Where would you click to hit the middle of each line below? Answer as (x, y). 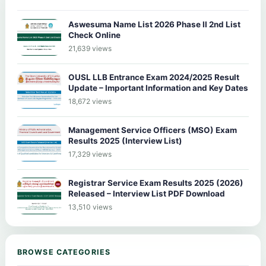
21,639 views (90, 48)
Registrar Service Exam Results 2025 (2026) (156, 183)
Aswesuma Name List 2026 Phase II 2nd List (154, 24)
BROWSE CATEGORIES (64, 252)
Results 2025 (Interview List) (125, 140)
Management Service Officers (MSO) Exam (153, 130)
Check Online (94, 35)
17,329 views (90, 154)
